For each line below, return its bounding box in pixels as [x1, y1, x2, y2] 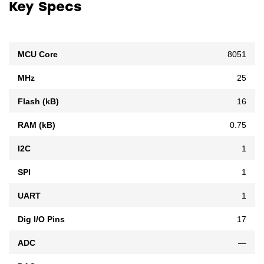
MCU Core [18, 49, 58, 59]
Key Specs [9, 1, 82, 15]
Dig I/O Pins [18, 214, 65, 224]
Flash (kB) [18, 96, 59, 106]
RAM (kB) [18, 120, 55, 130]
